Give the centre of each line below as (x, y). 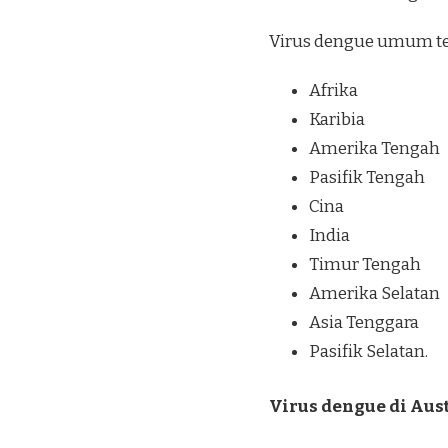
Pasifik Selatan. (368, 352)
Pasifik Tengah (367, 178)
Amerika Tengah (374, 149)
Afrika (333, 91)
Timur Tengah (365, 265)
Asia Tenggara (364, 323)
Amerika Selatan (374, 294)
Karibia (337, 120)
